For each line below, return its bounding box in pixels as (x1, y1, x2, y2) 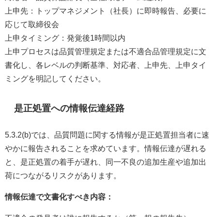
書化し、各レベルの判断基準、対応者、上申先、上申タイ (5, 61, 206, 69)
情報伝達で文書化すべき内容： (5, 193, 113, 201)
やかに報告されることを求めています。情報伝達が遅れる (5, 144, 206, 153)
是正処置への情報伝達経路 (14, 104, 125, 113)
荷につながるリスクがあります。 (5, 171, 121, 180)
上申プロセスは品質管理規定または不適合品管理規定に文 (5, 47, 206, 56)
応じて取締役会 (5, 20, 59, 29)
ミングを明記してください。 (5, 75, 106, 83)
